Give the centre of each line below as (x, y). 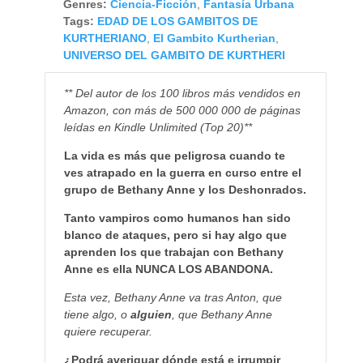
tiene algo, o (97, 315)
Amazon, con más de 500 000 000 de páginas (182, 111)
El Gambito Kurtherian (214, 38)
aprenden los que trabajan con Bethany (173, 252)
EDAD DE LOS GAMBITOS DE (177, 21)
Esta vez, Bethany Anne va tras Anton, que (173, 298)
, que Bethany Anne (222, 315)
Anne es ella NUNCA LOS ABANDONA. (168, 269)
